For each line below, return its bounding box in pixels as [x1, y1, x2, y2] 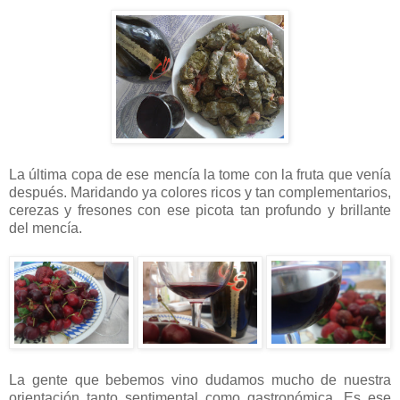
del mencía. [9, 220, 82, 236]
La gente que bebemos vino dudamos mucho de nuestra [9, 371, 391, 387]
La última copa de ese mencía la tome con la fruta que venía [9, 166, 391, 182]
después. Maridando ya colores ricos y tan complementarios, [9, 184, 391, 200]
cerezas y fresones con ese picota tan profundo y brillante [9, 202, 391, 218]
